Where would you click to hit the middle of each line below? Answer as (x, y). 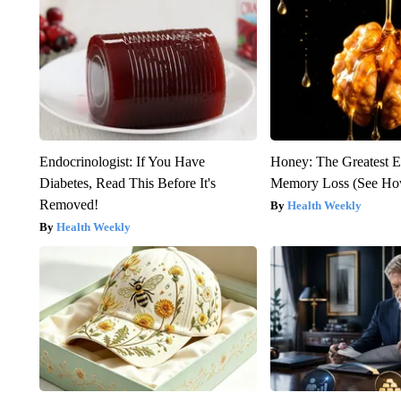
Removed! (68, 205)
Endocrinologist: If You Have (122, 162)
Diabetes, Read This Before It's (127, 183)
